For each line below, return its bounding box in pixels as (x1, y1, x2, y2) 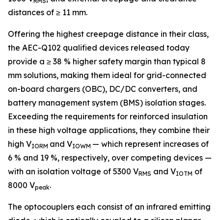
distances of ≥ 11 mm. (8, 7, 87, 17)
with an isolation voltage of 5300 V (8, 166, 138, 176)
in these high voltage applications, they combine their (8, 125, 210, 135)
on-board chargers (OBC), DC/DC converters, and (8, 84, 197, 94)
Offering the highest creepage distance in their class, (8, 29, 209, 39)
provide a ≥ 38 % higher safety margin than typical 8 (8, 56, 206, 66)
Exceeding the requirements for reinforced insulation (8, 111, 208, 121)
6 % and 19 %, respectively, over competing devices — (8, 153, 212, 163)
